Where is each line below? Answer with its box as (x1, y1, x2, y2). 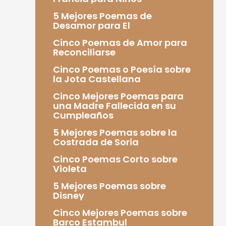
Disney (52, 189, 84, 202)
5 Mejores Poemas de (52, 9, 152, 22)
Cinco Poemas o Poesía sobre (52, 63, 191, 76)
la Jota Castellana (52, 72, 141, 85)
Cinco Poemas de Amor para (52, 36, 187, 49)
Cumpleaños (52, 108, 114, 122)
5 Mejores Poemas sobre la (52, 126, 177, 139)
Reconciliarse (52, 45, 116, 59)
